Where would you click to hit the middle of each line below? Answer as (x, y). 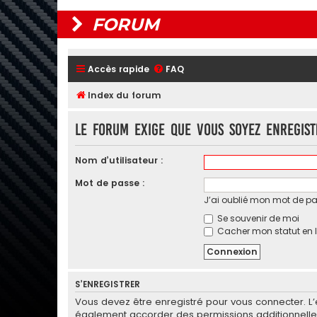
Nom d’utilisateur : (119, 160)
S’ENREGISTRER (108, 284)
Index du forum (125, 96)
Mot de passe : (110, 183)
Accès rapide (119, 69)
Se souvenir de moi (257, 218)
